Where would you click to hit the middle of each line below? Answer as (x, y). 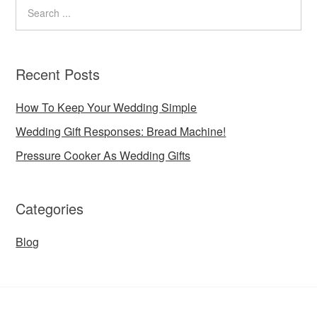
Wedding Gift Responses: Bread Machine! (121, 131)
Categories (50, 208)
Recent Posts (58, 74)
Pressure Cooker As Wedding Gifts (103, 155)
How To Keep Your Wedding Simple (106, 107)
